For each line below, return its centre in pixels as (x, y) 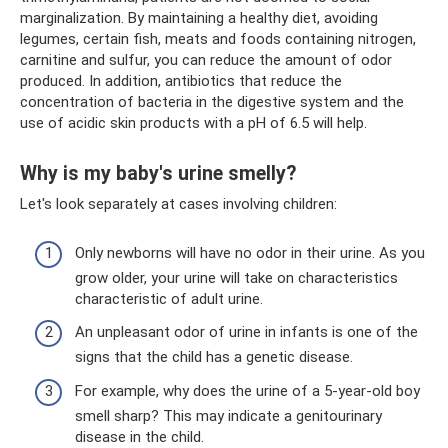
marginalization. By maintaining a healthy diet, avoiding (199, 18)
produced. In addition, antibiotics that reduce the (181, 81)
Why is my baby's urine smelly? (158, 174)
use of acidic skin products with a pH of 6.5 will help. (193, 123)
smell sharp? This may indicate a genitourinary (228, 415)
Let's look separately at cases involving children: (178, 204)
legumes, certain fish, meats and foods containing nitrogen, (218, 39)
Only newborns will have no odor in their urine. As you (250, 252)
